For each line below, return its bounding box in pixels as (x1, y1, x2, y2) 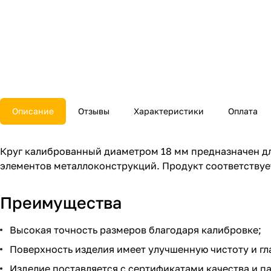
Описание (12, 106, 54, 117)
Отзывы (78, 106, 109, 117)
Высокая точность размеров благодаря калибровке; (10, 224, 261, 237)
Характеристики (134, 106, 204, 117)
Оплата (228, 106, 258, 117)
